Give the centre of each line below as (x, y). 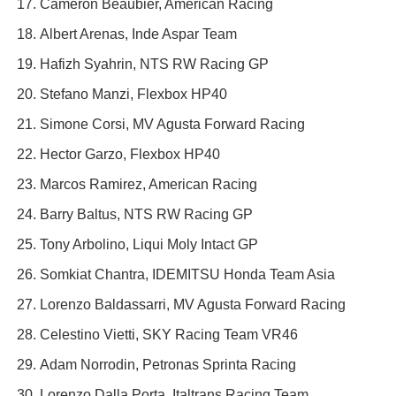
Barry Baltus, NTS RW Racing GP (146, 215)
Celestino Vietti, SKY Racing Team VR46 (169, 335)
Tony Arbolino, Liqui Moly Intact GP (149, 245)
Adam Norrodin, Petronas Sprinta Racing (168, 365)
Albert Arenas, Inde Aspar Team (138, 34)
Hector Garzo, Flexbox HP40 (130, 155)
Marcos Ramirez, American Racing (148, 185)
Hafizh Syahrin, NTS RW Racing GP (154, 65)
